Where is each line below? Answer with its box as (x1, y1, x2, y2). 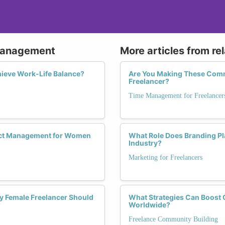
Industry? (129, 138, 162, 147)
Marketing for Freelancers (129, 153, 202, 161)
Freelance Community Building (129, 215, 218, 223)
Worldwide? (129, 200, 170, 209)
